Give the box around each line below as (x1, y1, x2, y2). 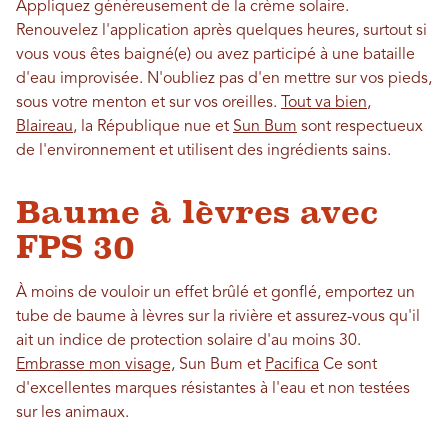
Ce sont (319, 357, 377, 374)
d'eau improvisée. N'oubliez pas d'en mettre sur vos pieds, (16, 71, 432, 88)
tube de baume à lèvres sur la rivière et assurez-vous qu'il (16, 309, 420, 326)
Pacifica (265, 357, 319, 374)
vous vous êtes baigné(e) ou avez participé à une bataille (16, 47, 415, 64)
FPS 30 (16, 229, 135, 266)
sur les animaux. (16, 405, 129, 422)
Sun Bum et (175, 357, 265, 374)
